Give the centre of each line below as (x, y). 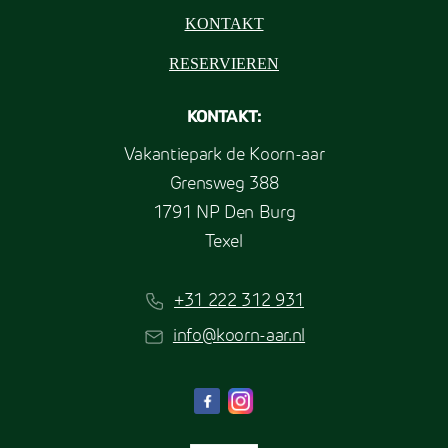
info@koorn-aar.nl (239, 337)
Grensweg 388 (224, 184)
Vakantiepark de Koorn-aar (224, 155)
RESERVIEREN (224, 63)
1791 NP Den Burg (224, 213)
